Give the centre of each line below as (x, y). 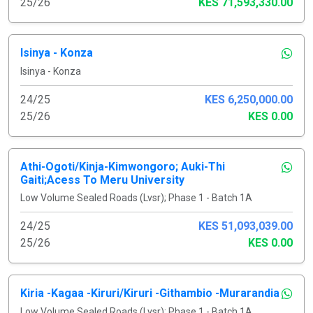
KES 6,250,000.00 (249, 99)
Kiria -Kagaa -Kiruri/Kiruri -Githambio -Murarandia (150, 293)
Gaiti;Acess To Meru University (102, 180)
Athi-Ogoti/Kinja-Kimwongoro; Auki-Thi (123, 166)
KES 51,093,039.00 (246, 226)
